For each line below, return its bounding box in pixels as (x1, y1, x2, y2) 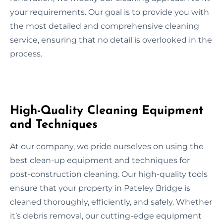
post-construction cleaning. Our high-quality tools (10, 169, 208, 179)
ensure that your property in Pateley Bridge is (10, 183, 190, 193)
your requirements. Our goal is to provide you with (10, 7, 209, 17)
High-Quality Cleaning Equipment (10, 105, 203, 117)
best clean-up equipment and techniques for (10, 155, 190, 165)
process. (10, 49, 42, 58)
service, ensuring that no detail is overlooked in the (10, 35, 212, 45)
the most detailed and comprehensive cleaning (10, 21, 199, 31)
